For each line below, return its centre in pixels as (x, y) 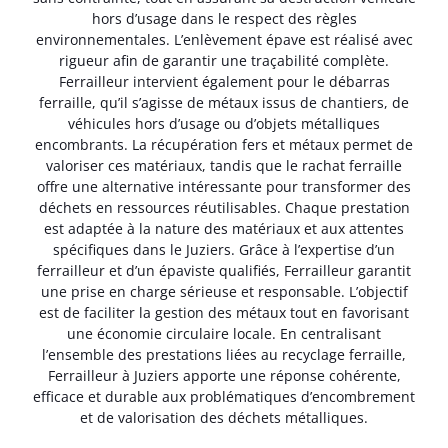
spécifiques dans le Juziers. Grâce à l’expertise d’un (224, 249)
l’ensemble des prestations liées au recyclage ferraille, (224, 354)
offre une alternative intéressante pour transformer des (224, 186)
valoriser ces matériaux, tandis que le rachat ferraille (224, 165)
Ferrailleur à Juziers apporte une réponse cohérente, (224, 375)
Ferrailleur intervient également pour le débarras (224, 81)
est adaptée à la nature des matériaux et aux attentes (224, 228)
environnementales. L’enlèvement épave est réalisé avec (224, 39)
